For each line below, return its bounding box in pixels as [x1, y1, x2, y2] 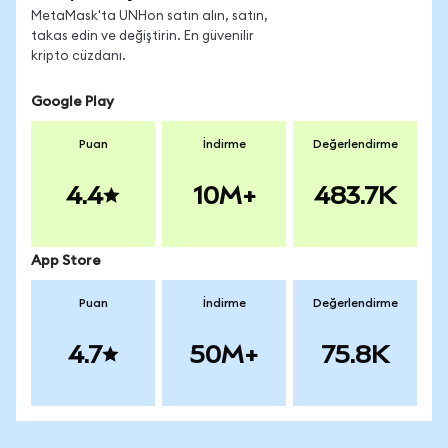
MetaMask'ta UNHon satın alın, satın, [31, 10, 268, 23]
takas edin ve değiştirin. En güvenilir [31, 30, 254, 43]
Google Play [31, 95, 114, 109]
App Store [31, 254, 101, 268]
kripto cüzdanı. [31, 50, 126, 63]
